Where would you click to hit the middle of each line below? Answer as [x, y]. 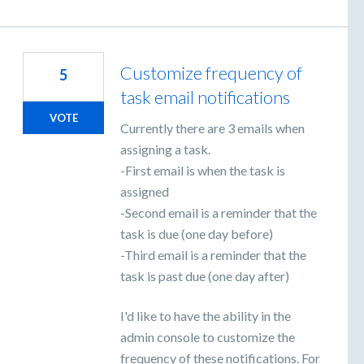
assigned [145, 192]
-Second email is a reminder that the [219, 213]
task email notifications [205, 97]
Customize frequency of [211, 73]
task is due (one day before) [197, 234]
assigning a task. [165, 149]
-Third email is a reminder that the [213, 255]
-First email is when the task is [203, 171]
